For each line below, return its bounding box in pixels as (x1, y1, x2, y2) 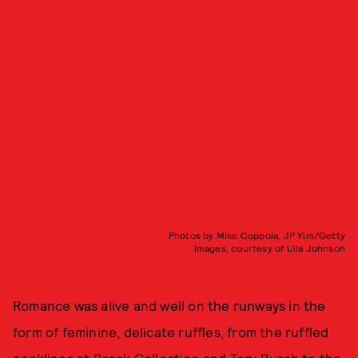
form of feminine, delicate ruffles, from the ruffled (13, 324, 329, 340)
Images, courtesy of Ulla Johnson (193, 242, 345, 254)
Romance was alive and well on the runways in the (13, 297, 326, 314)
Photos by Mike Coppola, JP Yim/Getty (168, 229, 345, 241)
